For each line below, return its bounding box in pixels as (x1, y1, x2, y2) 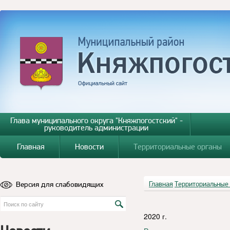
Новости (74, 142, 104, 151)
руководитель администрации (44, 123, 149, 132)
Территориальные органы (133, 142, 222, 151)
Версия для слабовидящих (16, 179, 104, 189)
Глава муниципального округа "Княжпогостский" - (10, 116, 183, 125)
